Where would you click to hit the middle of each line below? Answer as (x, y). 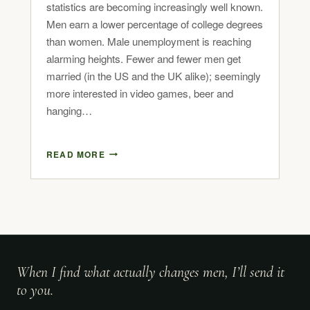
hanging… (69, 110)
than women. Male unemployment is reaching (149, 41)
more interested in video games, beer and (140, 93)
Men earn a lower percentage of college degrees (155, 24)
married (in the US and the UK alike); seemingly (154, 75)
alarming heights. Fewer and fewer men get (144, 58)
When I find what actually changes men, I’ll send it (151, 272)
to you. (35, 290)
